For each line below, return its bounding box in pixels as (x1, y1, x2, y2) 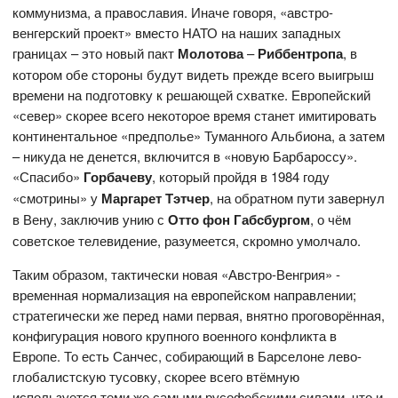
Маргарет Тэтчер (101, 188, 211, 209)
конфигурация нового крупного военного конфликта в (12, 326, 338, 346)
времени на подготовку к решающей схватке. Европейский (12, 85, 371, 105)
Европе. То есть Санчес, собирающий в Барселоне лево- (12, 346, 362, 366)
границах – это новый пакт (12, 44, 179, 63)
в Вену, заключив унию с (12, 210, 169, 229)
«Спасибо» (12, 167, 84, 187)
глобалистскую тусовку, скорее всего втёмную (12, 367, 300, 386)
